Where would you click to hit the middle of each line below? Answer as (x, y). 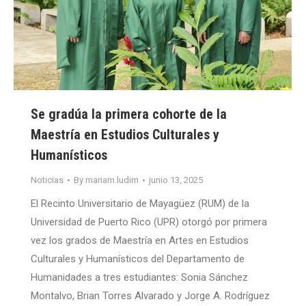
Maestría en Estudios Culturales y (125, 135)
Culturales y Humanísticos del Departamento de (138, 259)
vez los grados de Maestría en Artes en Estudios (140, 241)
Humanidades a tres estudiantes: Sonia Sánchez (139, 278)
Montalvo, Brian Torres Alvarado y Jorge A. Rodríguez (150, 296)
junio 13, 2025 (176, 180)
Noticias (47, 180)
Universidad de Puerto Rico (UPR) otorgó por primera (149, 222)
